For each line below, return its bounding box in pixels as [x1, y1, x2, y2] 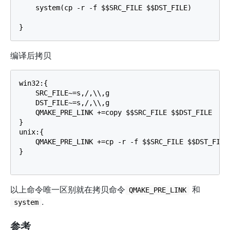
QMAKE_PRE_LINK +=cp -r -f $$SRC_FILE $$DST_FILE [19, 138, 228, 146]
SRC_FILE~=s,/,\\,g [19, 89, 109, 98]
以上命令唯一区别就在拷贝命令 [10, 184, 125, 195]
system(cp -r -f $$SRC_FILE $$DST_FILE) [19, 4, 191, 12]
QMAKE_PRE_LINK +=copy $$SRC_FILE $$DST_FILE [19, 108, 212, 117]
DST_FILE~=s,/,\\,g [19, 99, 109, 107]
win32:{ [19, 79, 48, 88]
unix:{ [19, 128, 44, 137]
